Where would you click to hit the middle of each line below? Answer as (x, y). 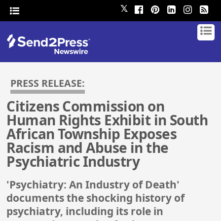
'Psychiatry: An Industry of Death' (93, 185)
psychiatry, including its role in (85, 211)
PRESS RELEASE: (48, 83)
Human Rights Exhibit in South (107, 120)
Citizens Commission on (86, 106)
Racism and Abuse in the (88, 148)
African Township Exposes (92, 134)
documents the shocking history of (96, 198)
